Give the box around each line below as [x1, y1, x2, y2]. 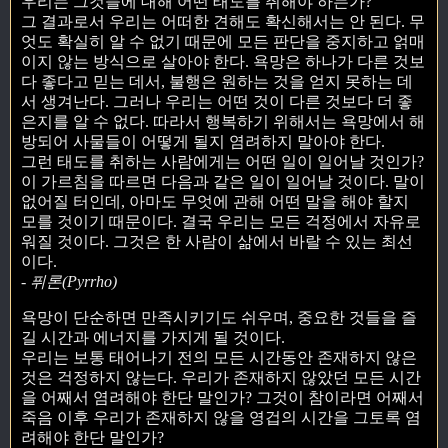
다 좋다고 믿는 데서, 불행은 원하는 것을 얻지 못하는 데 [21, 73, 413, 91]
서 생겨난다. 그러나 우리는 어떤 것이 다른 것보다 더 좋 [21, 93, 413, 111]
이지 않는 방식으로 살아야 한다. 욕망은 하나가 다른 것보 [21, 53, 425, 71]
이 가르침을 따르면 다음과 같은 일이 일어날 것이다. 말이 [21, 173, 425, 191]
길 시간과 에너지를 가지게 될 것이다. [21, 329, 285, 347]
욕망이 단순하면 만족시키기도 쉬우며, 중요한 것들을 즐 [21, 309, 417, 327]
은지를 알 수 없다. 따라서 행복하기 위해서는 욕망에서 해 [21, 113, 425, 131]
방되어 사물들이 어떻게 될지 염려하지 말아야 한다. [21, 133, 385, 151]
